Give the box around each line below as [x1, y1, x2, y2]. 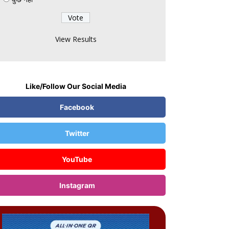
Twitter [64, 128, 89, 138]
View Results [55, 34, 97, 44]
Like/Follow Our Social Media [25, 81, 126, 90]
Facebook [60, 102, 94, 111]
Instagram [59, 180, 95, 190]
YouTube [62, 154, 92, 164]
